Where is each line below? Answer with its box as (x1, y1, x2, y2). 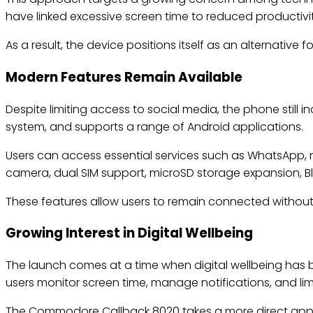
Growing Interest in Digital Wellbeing (6, 224, 253, 243)
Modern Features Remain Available (6, 67, 242, 87)
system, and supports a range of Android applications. (6, 118, 303, 135)
